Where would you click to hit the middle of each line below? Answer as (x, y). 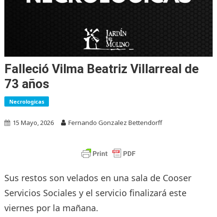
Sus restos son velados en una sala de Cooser (98, 178)
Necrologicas (26, 101)
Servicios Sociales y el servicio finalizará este (95, 193)
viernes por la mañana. (51, 208)
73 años (27, 84)
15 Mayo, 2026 (33, 122)
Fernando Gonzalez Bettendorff (115, 122)
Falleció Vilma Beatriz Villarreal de (101, 69)
